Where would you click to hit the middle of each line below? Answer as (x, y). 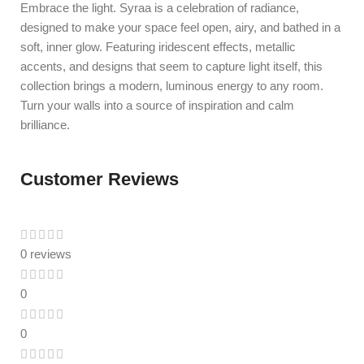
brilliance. (45, 125)
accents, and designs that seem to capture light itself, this (171, 66)
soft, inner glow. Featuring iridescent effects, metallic (158, 47)
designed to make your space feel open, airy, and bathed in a (180, 27)
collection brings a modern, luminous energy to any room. (172, 86)
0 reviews (46, 254)
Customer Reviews (100, 179)
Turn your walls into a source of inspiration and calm (157, 105)
